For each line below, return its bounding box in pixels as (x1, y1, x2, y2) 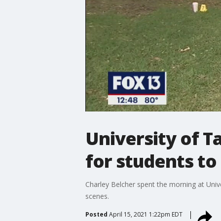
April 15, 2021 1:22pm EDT (109, 210, 183, 219)
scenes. (85, 191, 109, 201)
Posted (85, 210, 108, 219)
